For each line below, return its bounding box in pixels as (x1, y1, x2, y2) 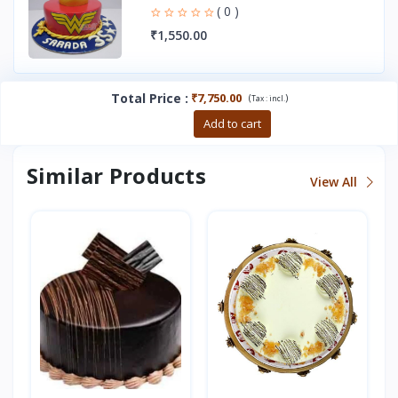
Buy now (135, 115, 182, 131)
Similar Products (27, 160, 206, 190)
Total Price (110, 89, 181, 107)
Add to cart (203, 115, 261, 131)
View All (310, 172, 361, 190)
